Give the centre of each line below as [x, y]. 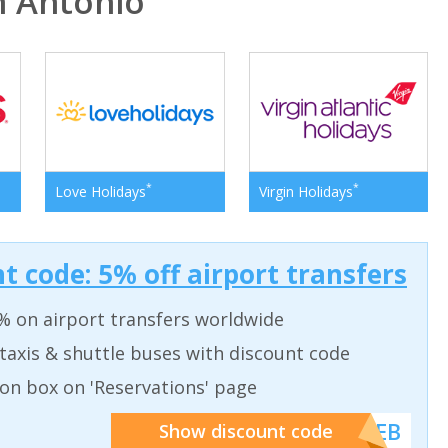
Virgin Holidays [305, 191]
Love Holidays [101, 191]
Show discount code [245, 431]
